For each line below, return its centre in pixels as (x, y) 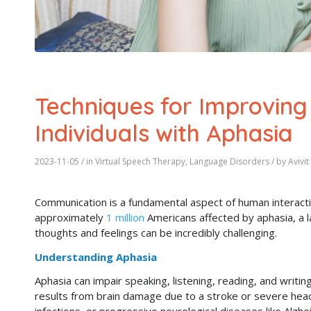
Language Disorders (229, 161)
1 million (125, 217)
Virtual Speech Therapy (140, 161)
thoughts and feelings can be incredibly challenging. (156, 232)
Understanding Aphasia (96, 257)
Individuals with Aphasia (163, 133)
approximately (70, 217)
